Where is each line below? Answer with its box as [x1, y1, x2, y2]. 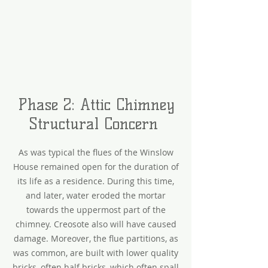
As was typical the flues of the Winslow [18, 147, 173, 158]
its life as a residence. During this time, [17, 175, 174, 187]
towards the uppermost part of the [26, 204, 166, 215]
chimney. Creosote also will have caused [15, 218, 176, 230]
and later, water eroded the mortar [26, 190, 166, 201]
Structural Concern [28, 114, 163, 133]
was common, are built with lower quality [13, 247, 178, 258]
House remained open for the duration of [13, 161, 179, 172]
